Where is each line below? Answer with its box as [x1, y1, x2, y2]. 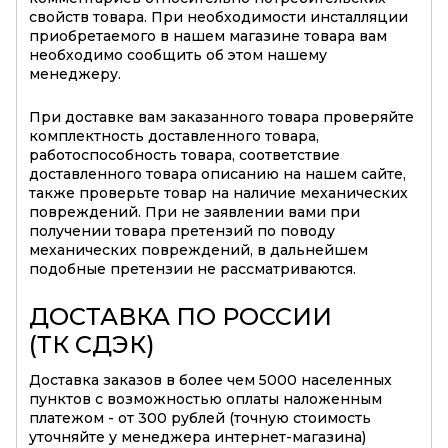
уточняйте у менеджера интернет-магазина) [29, 427, 366, 446]
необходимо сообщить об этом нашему [29, 45, 327, 64]
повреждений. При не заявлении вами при [29, 202, 360, 221]
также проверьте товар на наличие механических [29, 183, 408, 202]
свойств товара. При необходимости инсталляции [29, 7, 408, 26]
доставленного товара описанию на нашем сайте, [29, 164, 406, 183]
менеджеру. [29, 64, 121, 83]
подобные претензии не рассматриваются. [29, 259, 356, 278]
